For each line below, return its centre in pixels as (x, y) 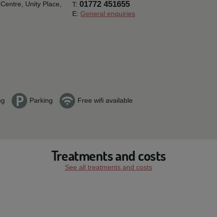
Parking (41, 100)
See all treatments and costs (108, 167)
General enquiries (108, 14)
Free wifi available (105, 100)
